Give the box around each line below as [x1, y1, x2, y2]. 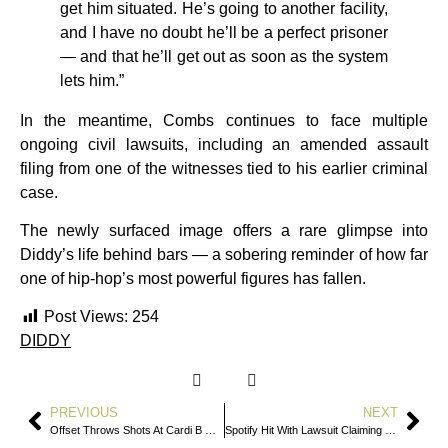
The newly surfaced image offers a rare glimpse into [20, 221, 428, 239]
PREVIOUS [50, 405, 118, 421]
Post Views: [44, 308, 128, 326]
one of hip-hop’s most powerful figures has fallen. [20, 269, 366, 287]
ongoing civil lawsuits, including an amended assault [20, 135, 428, 153]
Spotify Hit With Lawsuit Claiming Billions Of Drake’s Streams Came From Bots [384, 424, 396, 437]
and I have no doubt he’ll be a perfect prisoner [60, 23, 388, 41]
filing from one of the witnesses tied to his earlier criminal [20, 159, 428, 177]
